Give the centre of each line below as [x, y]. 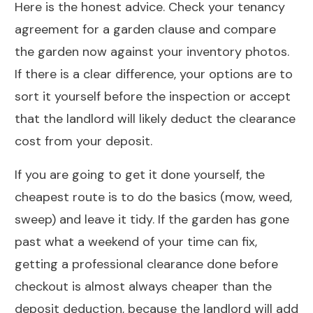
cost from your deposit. [83, 141]
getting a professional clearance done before [146, 264]
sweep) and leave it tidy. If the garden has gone [152, 220]
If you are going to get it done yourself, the [140, 175]
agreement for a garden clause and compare [145, 30]
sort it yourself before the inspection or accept [153, 97]
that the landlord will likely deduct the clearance [155, 119]
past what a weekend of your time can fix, [136, 242]
